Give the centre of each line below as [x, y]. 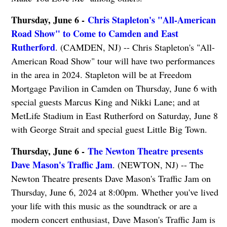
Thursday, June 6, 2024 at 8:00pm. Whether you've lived [115, 192]
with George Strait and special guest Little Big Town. [109, 129]
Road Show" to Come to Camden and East [94, 34]
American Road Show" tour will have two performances [113, 61]
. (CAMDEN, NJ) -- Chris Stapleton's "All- [135, 47]
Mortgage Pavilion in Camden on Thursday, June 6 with [114, 88]
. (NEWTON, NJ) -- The [158, 165]
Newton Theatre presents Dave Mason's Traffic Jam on [111, 179]
